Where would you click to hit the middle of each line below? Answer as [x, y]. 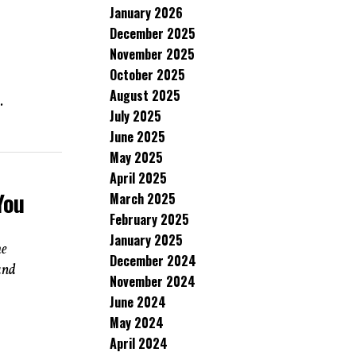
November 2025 [152, 54]
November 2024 [153, 281]
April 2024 [139, 343]
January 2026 [146, 13]
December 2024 [153, 261]
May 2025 [136, 157]
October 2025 [147, 75]
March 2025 [143, 199]
